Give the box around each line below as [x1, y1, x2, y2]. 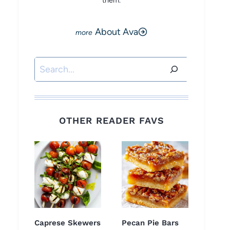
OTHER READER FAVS [59, 115, 164, 126]
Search [34, 59, 63, 70]
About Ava [95, 26, 138, 37]
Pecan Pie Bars [122, 218, 179, 228]
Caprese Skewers [34, 218, 101, 228]
